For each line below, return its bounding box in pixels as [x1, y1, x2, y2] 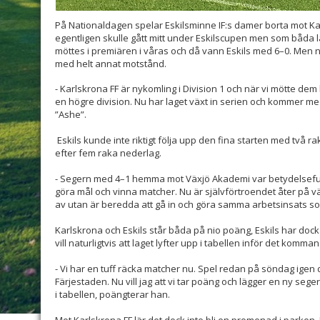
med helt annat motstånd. [55, 57, 166, 71]
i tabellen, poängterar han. [55, 288, 170, 301]
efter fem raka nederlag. [55, 146, 161, 160]
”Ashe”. [55, 108, 86, 121]
